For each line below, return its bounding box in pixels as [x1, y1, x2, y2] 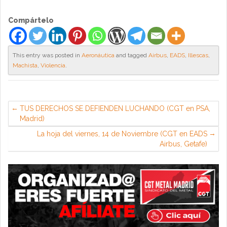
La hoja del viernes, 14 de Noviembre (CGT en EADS [37, 129, 207, 138]
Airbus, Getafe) [160, 139, 207, 148]
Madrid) [20, 114, 45, 123]
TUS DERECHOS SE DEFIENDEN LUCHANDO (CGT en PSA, [20, 104, 210, 112]
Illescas [188, 51, 208, 59]
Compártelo [8, 16, 54, 24]
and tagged [115, 51, 148, 59]
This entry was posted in [13, 51, 82, 59]
